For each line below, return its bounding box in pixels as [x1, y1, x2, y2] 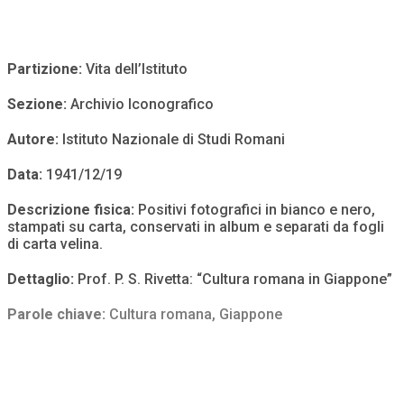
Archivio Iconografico [70, 96, 214, 114]
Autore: [7, 131, 62, 149]
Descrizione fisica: [7, 201, 134, 219]
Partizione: [7, 60, 86, 78]
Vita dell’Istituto [86, 60, 188, 78]
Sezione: [7, 96, 70, 114]
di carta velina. [7, 235, 103, 253]
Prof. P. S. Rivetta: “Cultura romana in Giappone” [78, 271, 392, 289]
